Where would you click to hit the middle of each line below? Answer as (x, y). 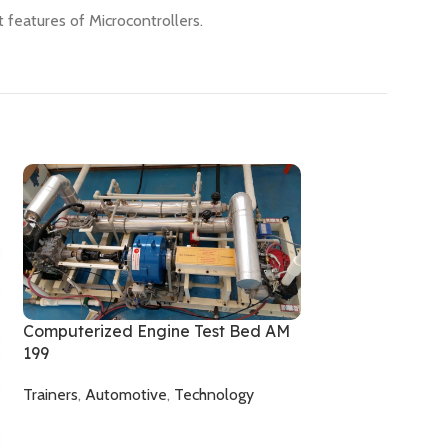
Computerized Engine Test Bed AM (156, 331)
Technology (214, 395)
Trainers (50, 395)
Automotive (126, 395)
